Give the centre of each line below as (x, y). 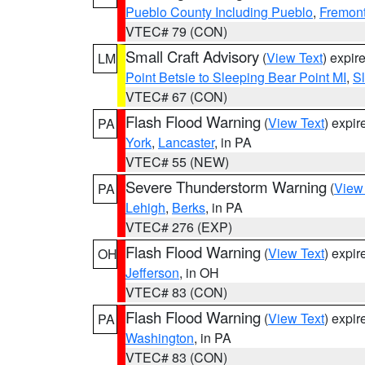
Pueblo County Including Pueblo (219, 12)
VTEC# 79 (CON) (176, 31)
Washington (160, 338)
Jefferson (152, 273)
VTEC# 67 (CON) (176, 97)
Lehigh (145, 207)
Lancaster (186, 142)
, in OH (199, 273)
